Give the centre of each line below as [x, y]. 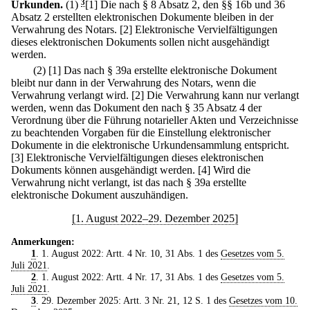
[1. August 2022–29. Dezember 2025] [155, 219]
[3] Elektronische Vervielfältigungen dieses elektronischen [137, 158]
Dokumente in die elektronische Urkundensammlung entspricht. [150, 145]
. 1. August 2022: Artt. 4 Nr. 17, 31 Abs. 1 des [128, 277]
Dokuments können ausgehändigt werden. [103, 170]
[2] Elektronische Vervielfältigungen [199, 29]
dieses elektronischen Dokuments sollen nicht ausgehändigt [140, 42]
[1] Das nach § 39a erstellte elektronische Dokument [163, 71]
